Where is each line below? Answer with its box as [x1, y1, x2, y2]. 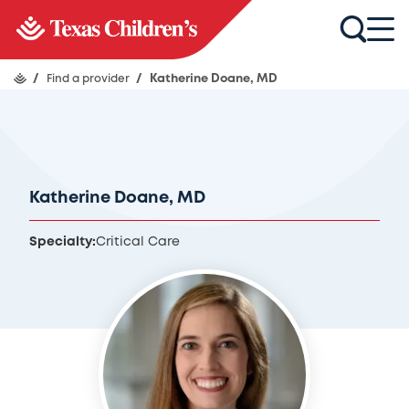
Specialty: [29, 236, 96, 247]
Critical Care [96, 236, 180, 247]
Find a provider [47, 74, 132, 84]
